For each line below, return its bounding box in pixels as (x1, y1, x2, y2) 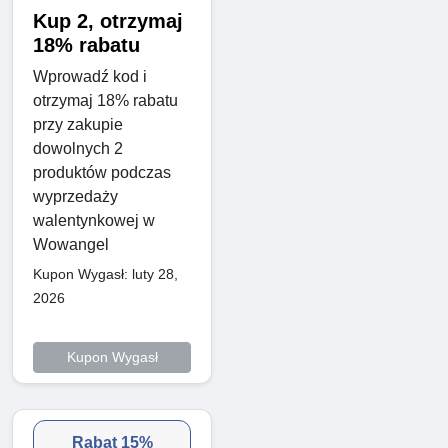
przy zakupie (33, 116, 123, 134)
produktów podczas (33, 164, 171, 182)
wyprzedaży (33, 188, 118, 206)
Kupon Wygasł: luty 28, (33, 266, 178, 283)
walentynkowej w (33, 212, 155, 230)
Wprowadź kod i (33, 68, 147, 86)
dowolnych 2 (33, 140, 123, 158)
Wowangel (33, 236, 109, 254)
